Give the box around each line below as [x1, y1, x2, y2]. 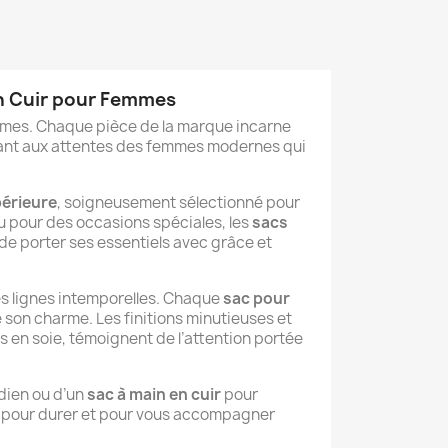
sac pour [223, 288, 290, 310]
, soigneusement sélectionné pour [57, 192, 300, 214]
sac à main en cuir [87, 384, 221, 406]
